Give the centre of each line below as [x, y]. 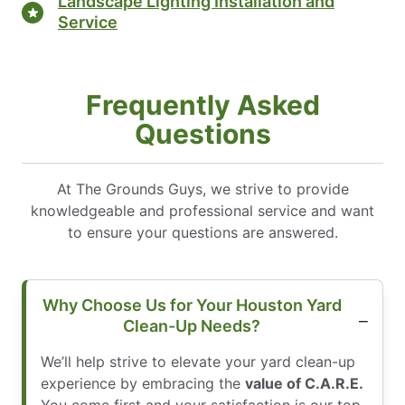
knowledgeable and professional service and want [202, 211]
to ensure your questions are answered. [202, 233]
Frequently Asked [202, 105]
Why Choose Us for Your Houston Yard [192, 306]
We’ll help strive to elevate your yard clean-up [198, 362]
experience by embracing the [143, 384]
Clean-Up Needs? [192, 326]
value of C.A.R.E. [304, 384]
